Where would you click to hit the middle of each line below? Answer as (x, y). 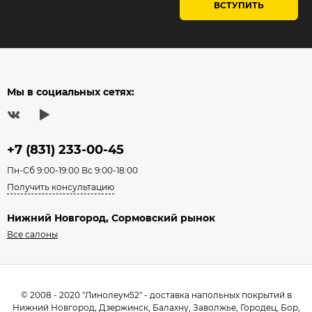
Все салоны (32, 234)
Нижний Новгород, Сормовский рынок (111, 218)
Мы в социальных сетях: (71, 92)
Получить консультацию (61, 187)
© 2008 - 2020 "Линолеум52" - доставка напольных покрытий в (156, 295)
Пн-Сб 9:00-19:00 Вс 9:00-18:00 (72, 170)
